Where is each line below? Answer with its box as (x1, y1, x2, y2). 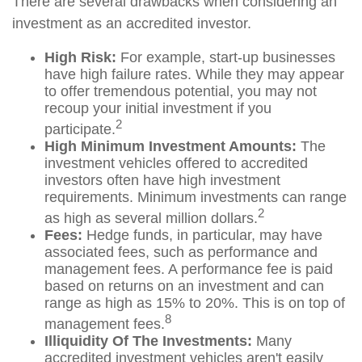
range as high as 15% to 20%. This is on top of (44, 295, 345, 311)
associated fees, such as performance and (44, 244, 318, 260)
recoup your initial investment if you (44, 100, 271, 116)
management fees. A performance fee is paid (44, 261, 333, 277)
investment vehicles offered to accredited (44, 155, 308, 171)
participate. (44, 121, 116, 137)
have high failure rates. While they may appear (44, 66, 344, 82)
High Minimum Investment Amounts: (44, 138, 297, 154)
